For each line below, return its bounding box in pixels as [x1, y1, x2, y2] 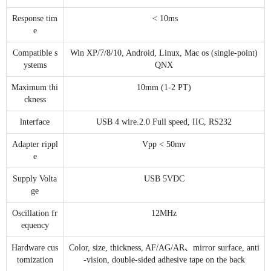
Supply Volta [13, 174, 57, 184]
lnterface [20, 117, 50, 127]
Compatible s [12, 48, 57, 58]
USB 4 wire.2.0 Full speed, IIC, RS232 [96, 117, 232, 127]
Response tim [12, 14, 57, 24]
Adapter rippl [11, 140, 58, 149]
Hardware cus [11, 243, 58, 253]
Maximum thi [11, 83, 58, 93]
